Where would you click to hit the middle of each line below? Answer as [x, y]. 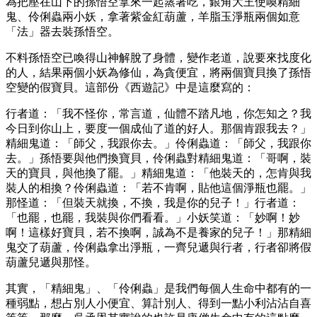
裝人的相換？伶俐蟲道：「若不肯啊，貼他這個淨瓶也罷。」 [158, 188]
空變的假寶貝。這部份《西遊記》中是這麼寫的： [130, 87]
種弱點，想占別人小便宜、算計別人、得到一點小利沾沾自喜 [158, 303]
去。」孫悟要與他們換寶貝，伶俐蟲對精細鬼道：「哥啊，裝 [158, 158]
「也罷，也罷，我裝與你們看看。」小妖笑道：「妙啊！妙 [153, 217]
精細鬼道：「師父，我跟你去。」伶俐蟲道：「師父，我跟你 [158, 143]
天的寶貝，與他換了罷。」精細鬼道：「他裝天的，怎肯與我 [158, 173]
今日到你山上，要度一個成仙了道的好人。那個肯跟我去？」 [158, 128]
